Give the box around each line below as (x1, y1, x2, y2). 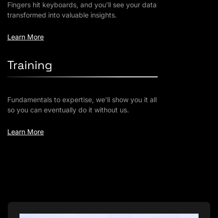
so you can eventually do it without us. (7, 106, 129, 114)
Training (7, 57, 52, 73)
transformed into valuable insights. (7, 10, 117, 19)
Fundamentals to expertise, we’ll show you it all (7, 95, 157, 104)
